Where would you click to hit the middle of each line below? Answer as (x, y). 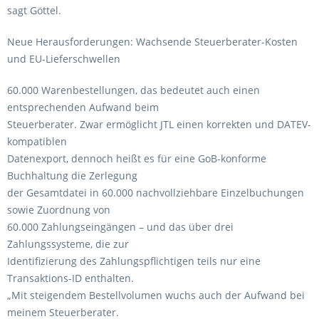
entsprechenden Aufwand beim (83, 107)
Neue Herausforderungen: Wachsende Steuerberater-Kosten (152, 42)
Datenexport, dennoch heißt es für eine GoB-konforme (137, 158)
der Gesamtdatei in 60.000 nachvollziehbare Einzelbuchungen (156, 193)
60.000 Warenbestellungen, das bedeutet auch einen (134, 90)
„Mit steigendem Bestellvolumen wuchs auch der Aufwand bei (156, 295)
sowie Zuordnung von (59, 210)
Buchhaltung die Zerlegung (72, 176)
